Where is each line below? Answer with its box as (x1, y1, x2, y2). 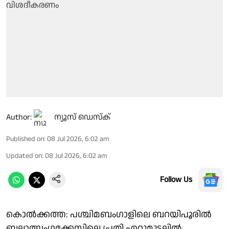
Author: (6, 111, 32, 123)
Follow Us (160, 173, 192, 186)
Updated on (6, 150, 42, 161)
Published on (6, 133, 44, 144)
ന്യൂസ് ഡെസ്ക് (54, 111, 110, 123)
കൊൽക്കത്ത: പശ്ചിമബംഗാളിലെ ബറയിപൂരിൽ (6, 208, 212, 221)
